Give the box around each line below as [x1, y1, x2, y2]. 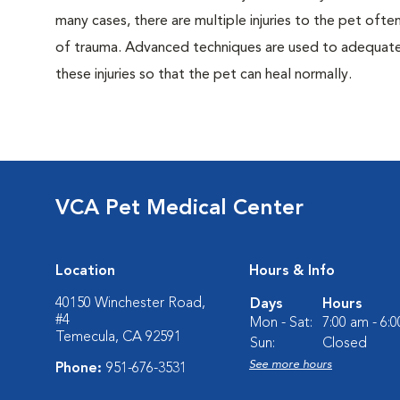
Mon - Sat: [250, 316, 312, 330]
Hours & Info [249, 264, 335, 279]
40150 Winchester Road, [55, 296, 205, 311]
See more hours [249, 359, 332, 371]
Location [55, 264, 115, 279]
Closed [322, 337, 367, 351]
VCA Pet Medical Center [55, 198, 304, 220]
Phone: [55, 362, 106, 376]
